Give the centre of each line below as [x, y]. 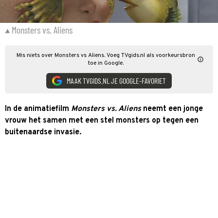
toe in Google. [106, 63]
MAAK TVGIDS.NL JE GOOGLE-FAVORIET [116, 81]
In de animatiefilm [38, 109]
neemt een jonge [173, 109]
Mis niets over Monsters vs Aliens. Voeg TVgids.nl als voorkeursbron [106, 55]
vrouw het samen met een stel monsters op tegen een [102, 120]
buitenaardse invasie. [43, 132]
